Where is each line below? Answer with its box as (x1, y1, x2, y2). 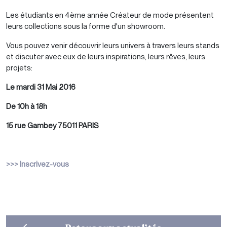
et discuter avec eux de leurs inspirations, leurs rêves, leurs (6, 52, 205, 61)
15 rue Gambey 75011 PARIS (6, 121, 99, 130)
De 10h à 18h (6, 101, 47, 111)
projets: (6, 63, 32, 72)
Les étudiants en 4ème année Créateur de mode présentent (6, 10, 214, 20)
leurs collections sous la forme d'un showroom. (6, 21, 165, 31)
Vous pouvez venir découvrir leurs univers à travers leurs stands (6, 41, 219, 50)
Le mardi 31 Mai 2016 (6, 82, 75, 92)
